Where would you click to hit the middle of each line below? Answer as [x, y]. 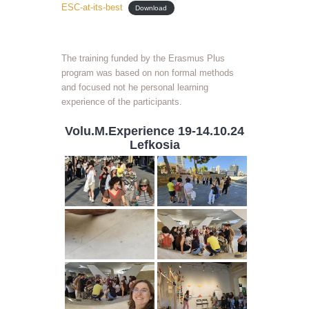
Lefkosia [154, 145]
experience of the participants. [123, 102]
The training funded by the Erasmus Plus [143, 59]
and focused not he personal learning [135, 88]
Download [151, 8]
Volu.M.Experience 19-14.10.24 [154, 131]
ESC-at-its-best [92, 7]
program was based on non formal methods [148, 73]
